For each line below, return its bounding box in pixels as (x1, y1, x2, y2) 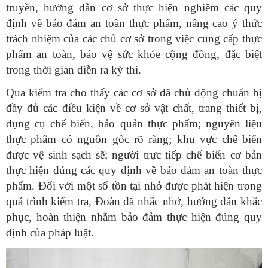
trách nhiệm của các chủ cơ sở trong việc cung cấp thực (6, 32, 262, 45)
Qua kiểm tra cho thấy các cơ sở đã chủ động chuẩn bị (6, 86, 262, 99)
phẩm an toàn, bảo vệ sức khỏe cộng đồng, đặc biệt (6, 48, 262, 61)
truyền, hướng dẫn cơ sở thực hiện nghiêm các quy (6, 1, 262, 14)
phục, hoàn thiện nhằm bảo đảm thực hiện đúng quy (6, 211, 262, 224)
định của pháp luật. (6, 226, 94, 239)
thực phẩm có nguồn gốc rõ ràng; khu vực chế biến (6, 133, 262, 146)
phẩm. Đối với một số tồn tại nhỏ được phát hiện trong (6, 179, 262, 193)
